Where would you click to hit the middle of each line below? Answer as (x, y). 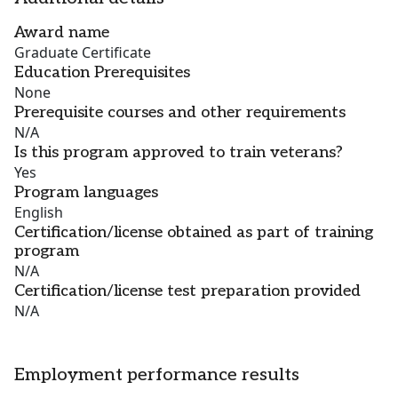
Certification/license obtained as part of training (194, 233)
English (39, 213)
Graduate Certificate (83, 53)
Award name (62, 33)
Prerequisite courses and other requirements (180, 113)
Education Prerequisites (102, 73)
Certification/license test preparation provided (187, 291)
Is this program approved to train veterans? (179, 153)
